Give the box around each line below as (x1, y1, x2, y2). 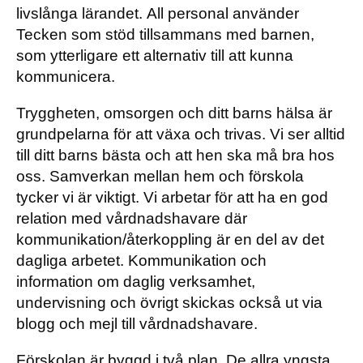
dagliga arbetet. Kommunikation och (16, 252, 267, 269)
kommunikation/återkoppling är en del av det (16, 231, 324, 248)
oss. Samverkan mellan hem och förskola (16, 168, 304, 185)
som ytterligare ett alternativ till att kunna (16, 47, 293, 64)
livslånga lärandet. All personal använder (16, 5, 299, 22)
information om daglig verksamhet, (16, 273, 255, 290)
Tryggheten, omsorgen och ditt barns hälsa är (16, 105, 332, 122)
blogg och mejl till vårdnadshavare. (16, 315, 258, 332)
